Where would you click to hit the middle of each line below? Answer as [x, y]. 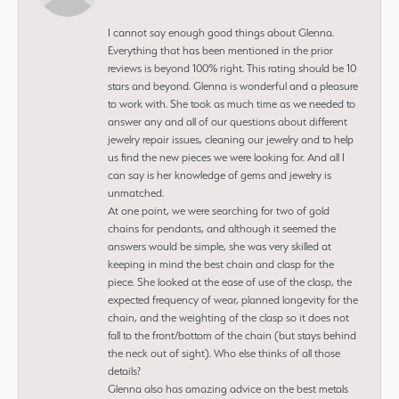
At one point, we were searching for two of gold [219, 210]
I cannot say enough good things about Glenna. [221, 32]
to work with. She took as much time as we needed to [232, 103]
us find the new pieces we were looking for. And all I [226, 157]
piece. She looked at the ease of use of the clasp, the [230, 281]
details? [124, 370]
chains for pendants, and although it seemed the [222, 228]
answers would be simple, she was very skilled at [220, 246]
